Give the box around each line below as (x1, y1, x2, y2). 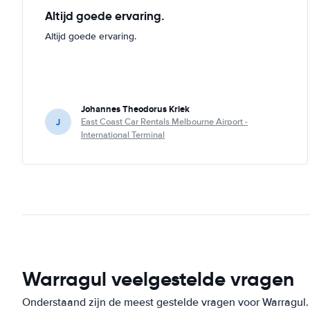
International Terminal (81, 129, 165, 140)
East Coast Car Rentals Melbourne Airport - (81, 116, 248, 127)
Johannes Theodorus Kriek (81, 102, 190, 116)
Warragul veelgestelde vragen (22, 266, 294, 291)
